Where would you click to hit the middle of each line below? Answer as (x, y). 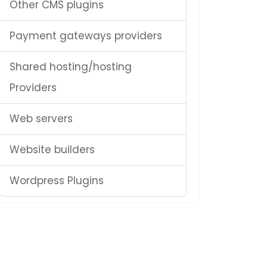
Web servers (41, 119)
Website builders (52, 150)
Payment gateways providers (86, 36)
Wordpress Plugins (57, 181)
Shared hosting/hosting (71, 67)
